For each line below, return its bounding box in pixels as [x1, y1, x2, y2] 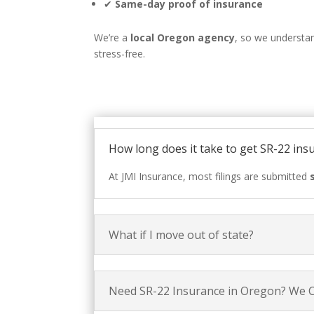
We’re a [94, 31, 131, 45]
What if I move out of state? [109, 227, 254, 243]
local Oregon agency [130, 31, 235, 45]
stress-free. [94, 47, 146, 61]
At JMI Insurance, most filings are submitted [109, 170, 310, 184]
